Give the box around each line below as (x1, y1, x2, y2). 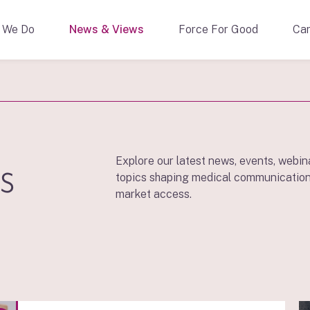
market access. (116, 188, 192, 201)
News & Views (69, 23, 144, 36)
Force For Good (179, 23, 258, 36)
